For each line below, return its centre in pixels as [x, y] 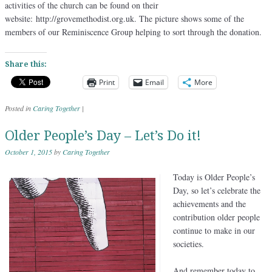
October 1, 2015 [29, 151]
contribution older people [216, 217]
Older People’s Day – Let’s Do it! [103, 135]
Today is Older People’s [214, 177]
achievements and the [209, 203]
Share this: [26, 64]
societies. [189, 243]
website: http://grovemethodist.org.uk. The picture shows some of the [124, 18]
